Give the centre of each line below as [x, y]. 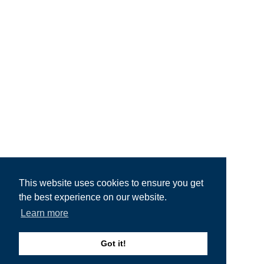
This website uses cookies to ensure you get [111, 183]
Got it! [113, 244]
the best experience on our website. [93, 197]
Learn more [45, 213]
